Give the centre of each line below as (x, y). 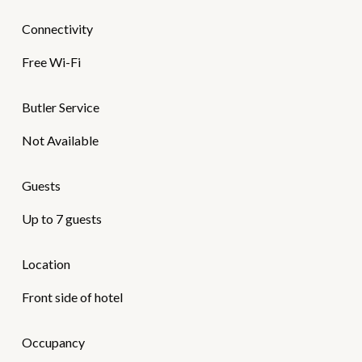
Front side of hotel (72, 297)
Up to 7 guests (61, 219)
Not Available (60, 141)
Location (46, 264)
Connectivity (57, 29)
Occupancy (53, 343)
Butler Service (60, 107)
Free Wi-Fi (51, 62)
